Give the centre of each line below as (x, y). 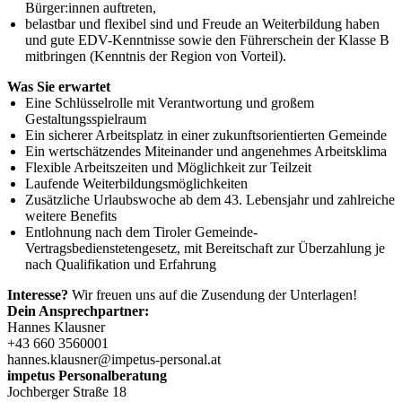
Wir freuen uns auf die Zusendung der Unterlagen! (213, 294)
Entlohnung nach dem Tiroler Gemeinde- (141, 232)
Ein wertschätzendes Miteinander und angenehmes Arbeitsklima (206, 151)
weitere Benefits (71, 215)
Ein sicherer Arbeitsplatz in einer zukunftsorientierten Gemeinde (206, 135)
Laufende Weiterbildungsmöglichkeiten (136, 183)
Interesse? (38, 294)
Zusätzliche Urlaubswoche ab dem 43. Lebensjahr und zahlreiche (210, 199)
